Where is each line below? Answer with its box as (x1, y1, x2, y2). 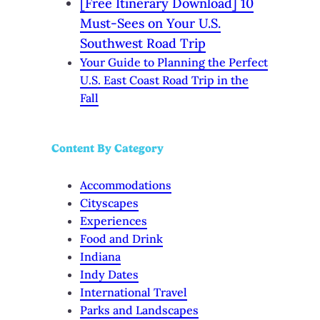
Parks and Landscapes (80, 302, 199, 317)
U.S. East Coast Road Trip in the (80, 73, 249, 88)
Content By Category (51, 141, 164, 155)
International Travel (80, 284, 187, 299)
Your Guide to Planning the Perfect (80, 55, 268, 70)
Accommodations (80, 177, 171, 192)
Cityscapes (80, 195, 139, 210)
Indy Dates (80, 266, 139, 281)
